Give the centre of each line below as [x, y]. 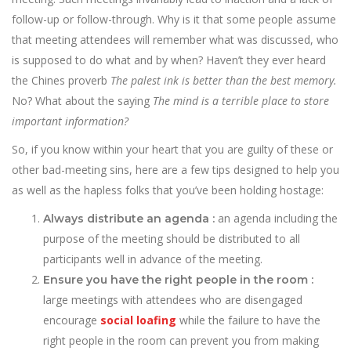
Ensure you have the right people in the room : [178, 280]
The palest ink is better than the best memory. [224, 80]
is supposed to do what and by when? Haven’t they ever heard [169, 60]
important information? [70, 121]
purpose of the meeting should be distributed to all [172, 239]
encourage [72, 320]
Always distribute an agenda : [130, 219]
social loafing [138, 320]
